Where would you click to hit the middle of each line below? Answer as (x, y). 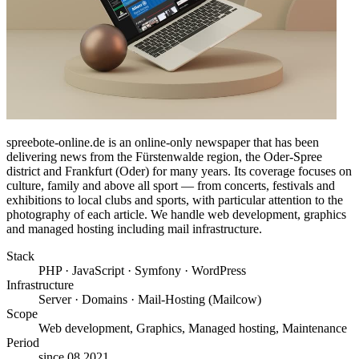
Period (23, 343)
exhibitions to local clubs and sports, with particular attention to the (175, 200)
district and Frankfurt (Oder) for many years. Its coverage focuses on (179, 171)
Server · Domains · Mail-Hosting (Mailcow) (150, 300)
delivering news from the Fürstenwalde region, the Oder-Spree (164, 157)
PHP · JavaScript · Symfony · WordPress (142, 271)
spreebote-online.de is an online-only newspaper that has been (163, 143)
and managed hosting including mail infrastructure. (134, 229)
